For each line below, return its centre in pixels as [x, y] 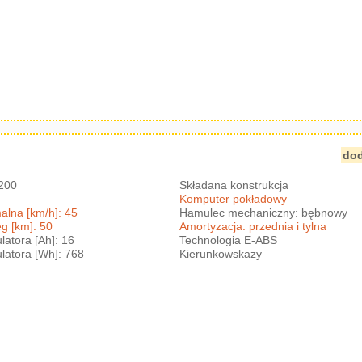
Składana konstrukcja [234, 185]
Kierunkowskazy [221, 253]
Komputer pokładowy [234, 198]
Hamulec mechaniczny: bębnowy [264, 212]
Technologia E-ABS [229, 240]
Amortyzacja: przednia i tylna [253, 226]
